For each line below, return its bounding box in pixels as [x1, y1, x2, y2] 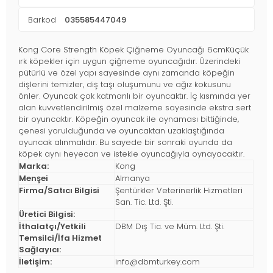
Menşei [19, 172, 48, 185]
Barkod [28, 13, 56, 26]
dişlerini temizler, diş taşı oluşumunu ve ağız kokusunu [18, 79, 231, 91]
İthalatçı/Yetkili [19, 221, 86, 233]
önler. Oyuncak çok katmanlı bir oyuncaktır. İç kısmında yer [18, 90, 250, 102]
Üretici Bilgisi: [19, 208, 75, 221]
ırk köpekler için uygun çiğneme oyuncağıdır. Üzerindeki [18, 55, 240, 68]
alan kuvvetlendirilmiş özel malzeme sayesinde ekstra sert [18, 102, 251, 114]
